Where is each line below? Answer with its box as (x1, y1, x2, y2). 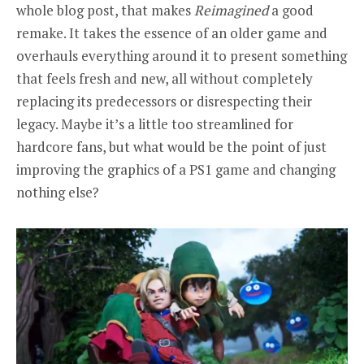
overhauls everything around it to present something (16, 46, 347, 66)
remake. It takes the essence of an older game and (16, 24, 327, 43)
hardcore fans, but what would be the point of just (16, 137, 327, 157)
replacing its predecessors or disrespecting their (16, 92, 312, 111)
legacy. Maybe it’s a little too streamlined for (16, 115, 293, 134)
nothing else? (16, 183, 99, 202)
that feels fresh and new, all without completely (16, 69, 313, 89)
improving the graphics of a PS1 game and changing (16, 160, 336, 180)
